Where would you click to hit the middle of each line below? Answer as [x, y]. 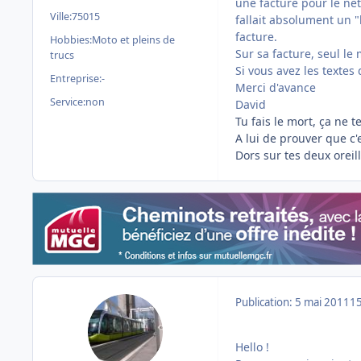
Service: [68, 102]
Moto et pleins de [133, 40]
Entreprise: [76, 79]
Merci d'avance [276, 88]
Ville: [61, 17]
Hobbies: [71, 40]
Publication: [265, 303]
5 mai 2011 [322, 303]
